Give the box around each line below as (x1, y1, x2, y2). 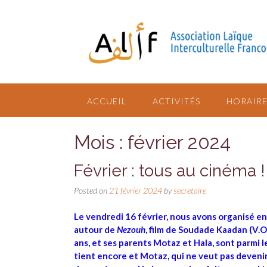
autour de (74, 224, 117, 235)
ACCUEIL (87, 96, 126, 106)
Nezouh (117, 224, 145, 235)
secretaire (173, 185, 206, 195)
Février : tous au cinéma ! (74, 160, 265, 181)
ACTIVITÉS (153, 96, 200, 106)
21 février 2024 (109, 185, 162, 195)
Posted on (74, 185, 109, 195)
